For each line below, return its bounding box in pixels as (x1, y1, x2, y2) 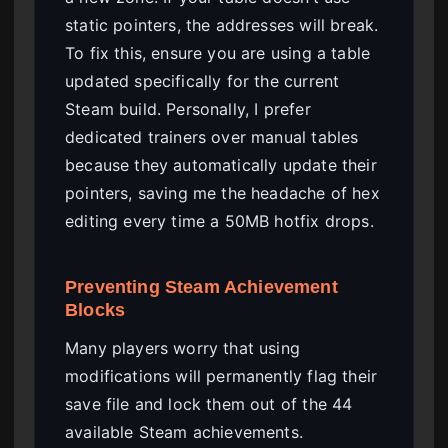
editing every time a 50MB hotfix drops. (65, 211, 374, 232)
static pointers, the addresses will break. (65, 15, 379, 36)
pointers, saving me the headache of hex (65, 183, 380, 204)
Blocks (65, 299, 126, 321)
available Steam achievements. (65, 421, 304, 442)
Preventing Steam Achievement (65, 276, 338, 298)
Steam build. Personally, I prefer (65, 99, 311, 120)
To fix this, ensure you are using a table (65, 43, 371, 64)
